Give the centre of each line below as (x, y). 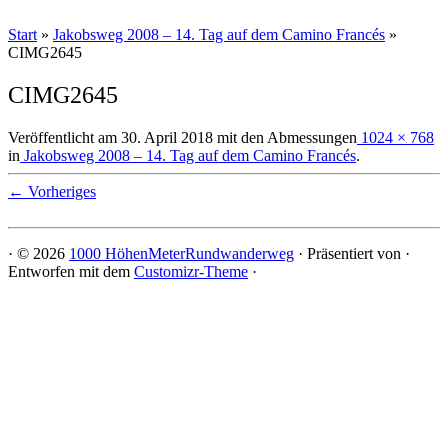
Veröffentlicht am (62, 137)
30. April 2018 (167, 137)
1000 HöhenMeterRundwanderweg (181, 253)
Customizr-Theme (191, 271)
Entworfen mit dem (71, 271)
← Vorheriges (52, 191)
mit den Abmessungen (285, 137)
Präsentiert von (354, 253)
